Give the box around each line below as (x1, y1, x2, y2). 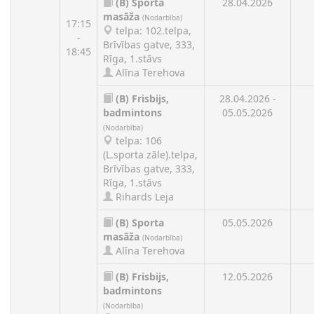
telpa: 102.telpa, (113, 24, 191, 37)
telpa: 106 (113, 134, 162, 147)
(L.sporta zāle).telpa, (103, 148, 198, 161)
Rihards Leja (113, 190, 174, 203)
